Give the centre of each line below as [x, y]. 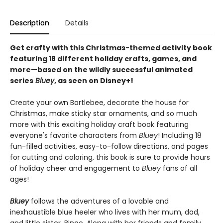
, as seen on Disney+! [94, 81]
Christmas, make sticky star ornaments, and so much [104, 113]
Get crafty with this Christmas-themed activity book [111, 48]
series [22, 81]
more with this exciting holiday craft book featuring [99, 124]
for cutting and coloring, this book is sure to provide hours [110, 157]
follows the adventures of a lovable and [99, 201]
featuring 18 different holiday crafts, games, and [103, 59]
